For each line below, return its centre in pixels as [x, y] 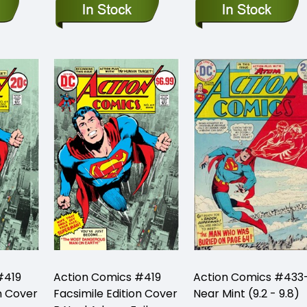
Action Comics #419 [107, 277]
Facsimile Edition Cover [115, 293]
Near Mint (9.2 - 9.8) [246, 293]
